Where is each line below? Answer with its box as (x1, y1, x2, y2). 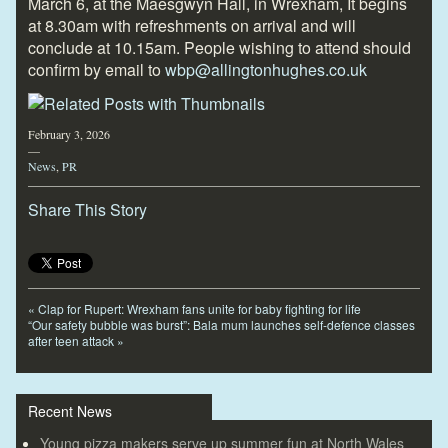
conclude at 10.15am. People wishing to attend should (28, 35, 411, 59)
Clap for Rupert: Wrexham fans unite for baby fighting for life (35, 299, 361, 317)
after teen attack (28, 331, 117, 349)
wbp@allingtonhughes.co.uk (165, 57, 367, 81)
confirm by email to (28, 57, 165, 81)
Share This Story (28, 197, 147, 221)
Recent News (28, 400, 112, 421)
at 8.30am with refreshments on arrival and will (28, 13, 356, 37)
